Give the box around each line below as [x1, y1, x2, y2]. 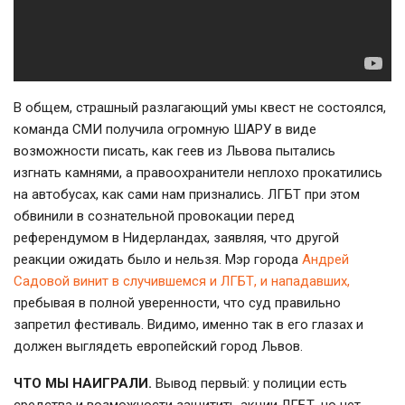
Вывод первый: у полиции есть [152, 374, 347, 391]
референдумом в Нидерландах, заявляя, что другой [14, 229, 339, 246]
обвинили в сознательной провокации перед [14, 207, 295, 224]
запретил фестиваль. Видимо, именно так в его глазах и [14, 316, 363, 333]
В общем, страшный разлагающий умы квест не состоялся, [14, 99, 386, 116]
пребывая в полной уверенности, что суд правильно [14, 294, 341, 311]
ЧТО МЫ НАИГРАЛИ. [14, 374, 152, 391]
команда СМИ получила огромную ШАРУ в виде [14, 120, 316, 137]
